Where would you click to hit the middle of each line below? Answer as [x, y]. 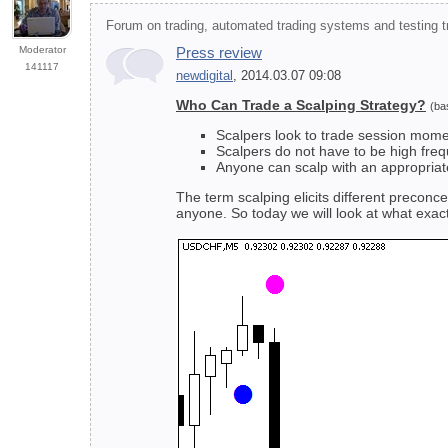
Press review [219, 53]
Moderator [42, 50]
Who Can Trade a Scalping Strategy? [301, 105]
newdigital [204, 76]
